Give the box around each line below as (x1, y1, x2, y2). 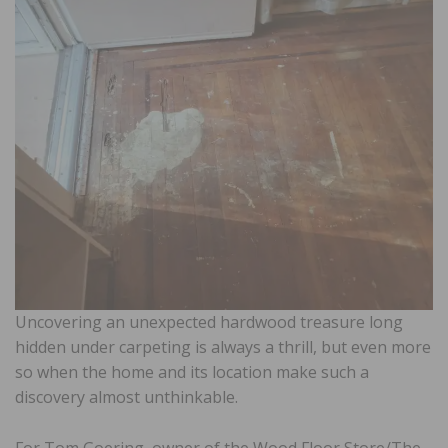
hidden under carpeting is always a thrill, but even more (15, 336, 431, 359)
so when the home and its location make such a (15, 361, 369, 384)
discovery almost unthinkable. (15, 386, 238, 409)
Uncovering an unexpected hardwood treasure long (15, 311, 403, 334)
